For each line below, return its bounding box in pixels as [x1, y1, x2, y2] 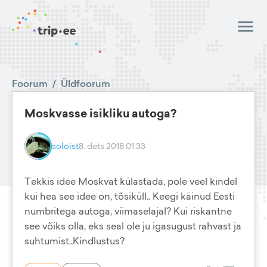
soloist [52, 140, 79, 151]
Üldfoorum [61, 77, 110, 90]
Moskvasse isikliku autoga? [24, 105, 176, 122]
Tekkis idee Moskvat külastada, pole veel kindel [24, 175, 237, 188]
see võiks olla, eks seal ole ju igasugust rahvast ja [24, 219, 241, 232]
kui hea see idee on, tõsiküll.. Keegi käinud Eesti [24, 190, 235, 203]
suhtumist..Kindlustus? [24, 234, 125, 247]
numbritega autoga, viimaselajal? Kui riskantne [24, 204, 232, 218]
